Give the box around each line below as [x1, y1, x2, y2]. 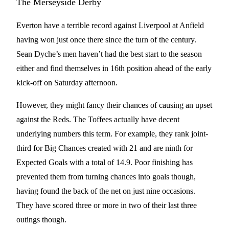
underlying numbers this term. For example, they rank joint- [16, 129, 208, 138]
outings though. [16, 215, 68, 224]
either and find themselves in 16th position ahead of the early [16, 64, 212, 73]
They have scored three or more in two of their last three [16, 201, 197, 210]
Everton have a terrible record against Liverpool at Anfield [16, 21, 204, 30]
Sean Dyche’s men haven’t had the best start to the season [16, 50, 202, 58]
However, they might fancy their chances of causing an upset [16, 101, 212, 109]
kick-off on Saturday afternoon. [16, 78, 120, 87]
